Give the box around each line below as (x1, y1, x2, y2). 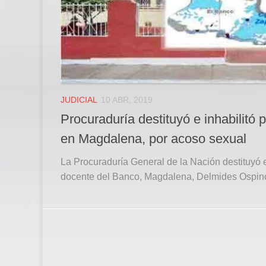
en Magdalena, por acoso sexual (61, 131, 246, 147)
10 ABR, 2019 (101, 95, 153, 105)
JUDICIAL (61, 95, 97, 105)
